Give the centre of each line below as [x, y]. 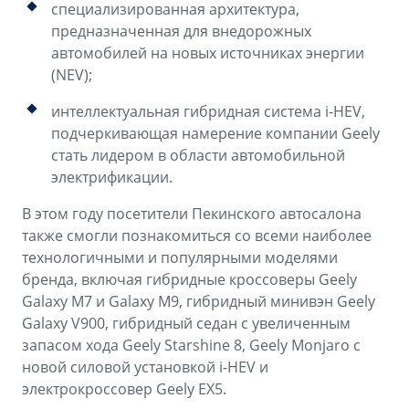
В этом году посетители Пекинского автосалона [192, 214]
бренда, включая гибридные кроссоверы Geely [189, 280]
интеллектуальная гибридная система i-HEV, [208, 112]
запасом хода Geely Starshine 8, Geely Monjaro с [191, 346]
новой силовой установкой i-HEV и [145, 367]
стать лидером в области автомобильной [198, 156]
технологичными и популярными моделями [180, 258]
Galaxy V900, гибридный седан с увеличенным [186, 324]
